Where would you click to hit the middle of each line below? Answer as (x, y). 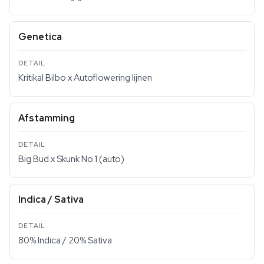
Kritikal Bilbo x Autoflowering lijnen (85, 78)
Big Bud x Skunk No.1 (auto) (71, 159)
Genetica (40, 37)
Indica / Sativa (51, 199)
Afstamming (47, 118)
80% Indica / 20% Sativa (65, 240)
